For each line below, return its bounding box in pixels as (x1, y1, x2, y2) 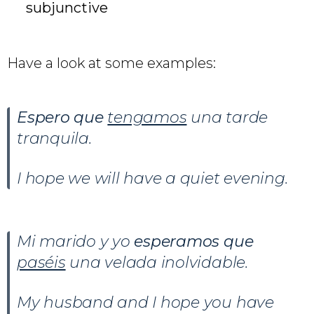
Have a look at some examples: (7, 54, 216, 71)
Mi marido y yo (17, 231, 135, 251)
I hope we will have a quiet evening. (17, 168, 288, 188)
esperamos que (134, 231, 254, 251)
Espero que (17, 107, 104, 127)
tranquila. (17, 128, 92, 148)
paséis (17, 252, 66, 272)
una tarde (186, 107, 268, 127)
